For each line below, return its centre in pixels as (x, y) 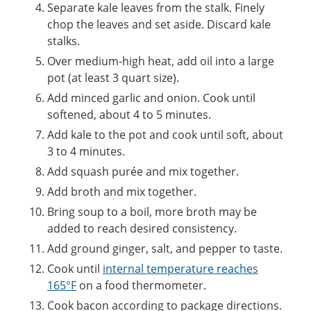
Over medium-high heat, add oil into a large (161, 61)
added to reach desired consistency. (142, 229)
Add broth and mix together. (122, 192)
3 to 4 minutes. (86, 152)
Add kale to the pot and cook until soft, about (165, 135)
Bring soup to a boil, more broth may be (152, 212)
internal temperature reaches (180, 269)
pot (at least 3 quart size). (113, 78)
